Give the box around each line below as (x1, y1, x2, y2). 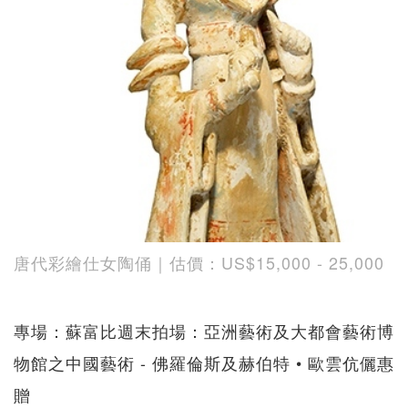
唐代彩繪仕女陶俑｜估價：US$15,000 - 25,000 (14, 250, 384, 275)
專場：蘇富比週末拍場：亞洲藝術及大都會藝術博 (14, 319, 394, 343)
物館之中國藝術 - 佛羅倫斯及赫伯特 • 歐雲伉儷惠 (14, 351, 394, 375)
